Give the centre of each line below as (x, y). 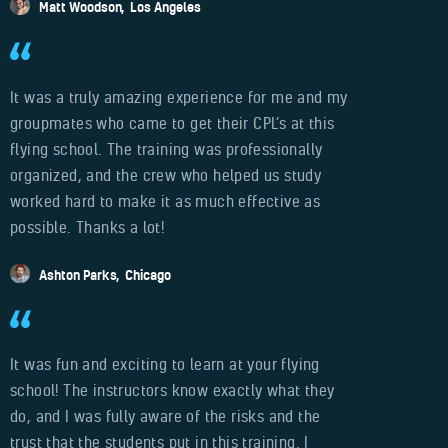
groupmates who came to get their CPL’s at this (172, 122)
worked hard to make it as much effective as (165, 200)
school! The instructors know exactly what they (172, 390)
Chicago (147, 274)
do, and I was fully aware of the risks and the (165, 416)
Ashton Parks (77, 274)
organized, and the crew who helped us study (166, 174)
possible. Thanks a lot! (87, 226)
